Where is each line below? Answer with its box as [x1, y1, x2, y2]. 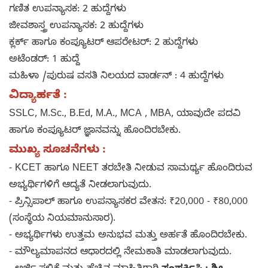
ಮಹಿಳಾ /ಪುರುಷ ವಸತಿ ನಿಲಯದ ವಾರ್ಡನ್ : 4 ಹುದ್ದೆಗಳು [9, 70, 227, 84]
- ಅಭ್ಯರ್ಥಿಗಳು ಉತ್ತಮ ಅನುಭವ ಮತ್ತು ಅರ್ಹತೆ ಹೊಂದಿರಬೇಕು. [9, 229, 247, 243]
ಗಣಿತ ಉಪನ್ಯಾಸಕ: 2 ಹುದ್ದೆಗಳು [9, 3, 129, 17]
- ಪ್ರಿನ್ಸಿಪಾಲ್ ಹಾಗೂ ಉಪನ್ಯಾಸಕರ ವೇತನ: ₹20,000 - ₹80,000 [9, 196, 248, 209]
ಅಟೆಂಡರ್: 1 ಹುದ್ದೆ [9, 53, 83, 67]
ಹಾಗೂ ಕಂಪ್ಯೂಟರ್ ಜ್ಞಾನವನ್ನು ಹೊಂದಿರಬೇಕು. [9, 124, 184, 138]
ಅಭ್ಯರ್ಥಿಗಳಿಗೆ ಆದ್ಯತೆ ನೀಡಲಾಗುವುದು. [9, 179, 151, 193]
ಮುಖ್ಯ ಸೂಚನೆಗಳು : [9, 143, 106, 159]
